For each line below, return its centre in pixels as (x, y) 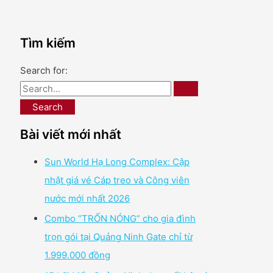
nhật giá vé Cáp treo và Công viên (117, 180)
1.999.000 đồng (77, 255)
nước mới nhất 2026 (87, 198)
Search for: (44, 70)
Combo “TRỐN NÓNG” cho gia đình (120, 219)
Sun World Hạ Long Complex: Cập (117, 161)
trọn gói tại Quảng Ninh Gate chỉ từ (119, 237)
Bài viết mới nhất (71, 135)
